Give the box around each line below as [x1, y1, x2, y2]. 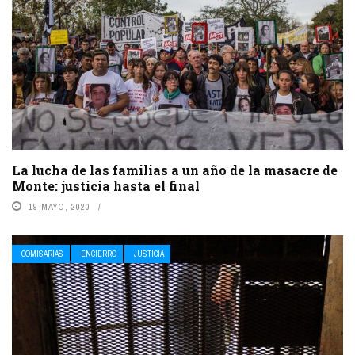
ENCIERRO [81, 249, 116, 260]
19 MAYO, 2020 [29, 201, 90, 213]
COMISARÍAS [21, 249, 63, 260]
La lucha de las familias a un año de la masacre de [12, 162, 338, 179]
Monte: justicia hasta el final [12, 177, 200, 195]
